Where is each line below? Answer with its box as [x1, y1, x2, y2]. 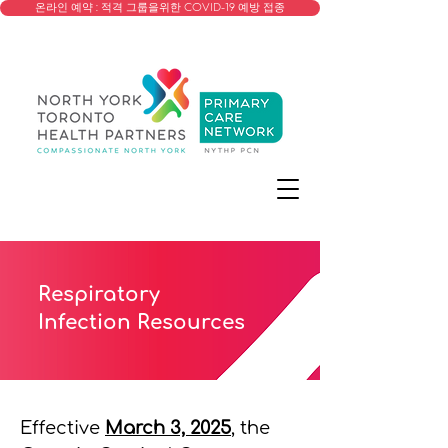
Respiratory [38, 283, 160, 306]
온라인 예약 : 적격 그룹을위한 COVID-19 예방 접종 [35, 2, 285, 14]
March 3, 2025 [105, 418, 231, 438]
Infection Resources [38, 311, 245, 334]
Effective [20, 418, 105, 438]
